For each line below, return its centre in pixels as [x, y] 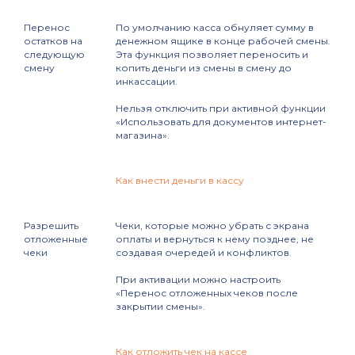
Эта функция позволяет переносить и [212, 55]
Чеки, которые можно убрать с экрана [212, 226]
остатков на [53, 41]
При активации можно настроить [198, 280]
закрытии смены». [160, 307]
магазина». [143, 136]
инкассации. [147, 82]
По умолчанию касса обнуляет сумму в [215, 28]
